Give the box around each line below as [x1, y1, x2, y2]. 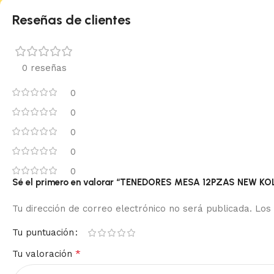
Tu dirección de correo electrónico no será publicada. [12, 202, 252, 214]
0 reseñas [21, 62, 67, 73]
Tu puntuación [12, 226, 74, 238]
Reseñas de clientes [12, 11, 131, 28]
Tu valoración [12, 248, 75, 259]
